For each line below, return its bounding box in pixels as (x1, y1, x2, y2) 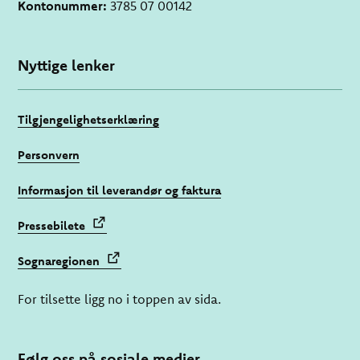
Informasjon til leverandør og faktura (18, 182, 222, 198)
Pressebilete (18, 218, 86, 233)
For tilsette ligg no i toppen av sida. (18, 291, 222, 307)
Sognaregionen (18, 253, 100, 268)
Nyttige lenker (18, 55, 116, 75)
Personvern (18, 147, 80, 162)
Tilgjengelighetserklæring (18, 112, 160, 127)
